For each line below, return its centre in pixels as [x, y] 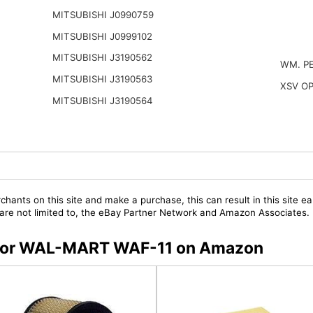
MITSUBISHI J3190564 [102, 100]
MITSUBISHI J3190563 [102, 79]
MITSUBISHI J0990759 [103, 15]
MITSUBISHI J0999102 [102, 36]
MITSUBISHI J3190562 [102, 58]
